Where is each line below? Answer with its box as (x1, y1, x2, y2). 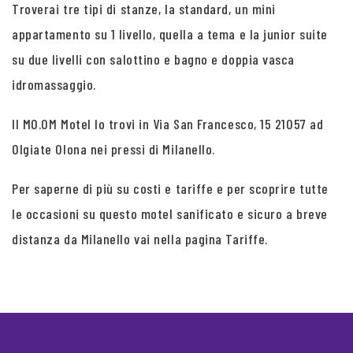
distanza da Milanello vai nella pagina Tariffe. (12, 229, 268, 247)
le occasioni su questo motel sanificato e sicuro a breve (12, 204, 328, 222)
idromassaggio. (12, 75, 96, 93)
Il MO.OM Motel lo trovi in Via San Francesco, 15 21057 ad (12, 114, 324, 132)
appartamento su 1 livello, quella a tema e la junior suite (12, 24, 328, 43)
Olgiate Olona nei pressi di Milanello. (12, 139, 215, 158)
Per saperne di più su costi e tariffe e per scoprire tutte (12, 179, 329, 197)
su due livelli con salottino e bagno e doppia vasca (12, 50, 295, 68)
